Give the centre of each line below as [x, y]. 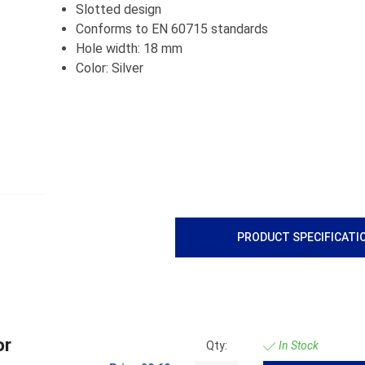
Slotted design [119, 10]
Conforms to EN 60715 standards [172, 29]
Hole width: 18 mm [129, 49]
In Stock [297, 345]
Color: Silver [110, 68]
